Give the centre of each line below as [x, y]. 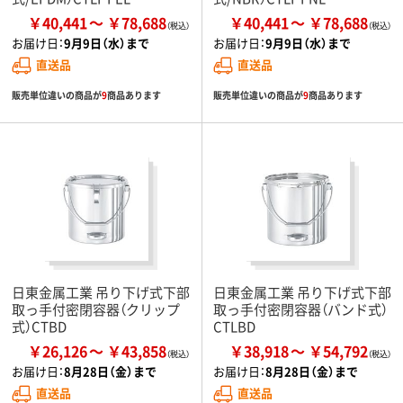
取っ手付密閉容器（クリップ [96, 309]
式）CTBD [39, 327]
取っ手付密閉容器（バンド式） [300, 309]
